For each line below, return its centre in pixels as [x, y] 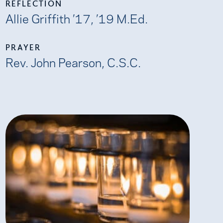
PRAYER [23, 48]
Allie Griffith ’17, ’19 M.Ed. [76, 18]
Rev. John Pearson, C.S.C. [73, 62]
